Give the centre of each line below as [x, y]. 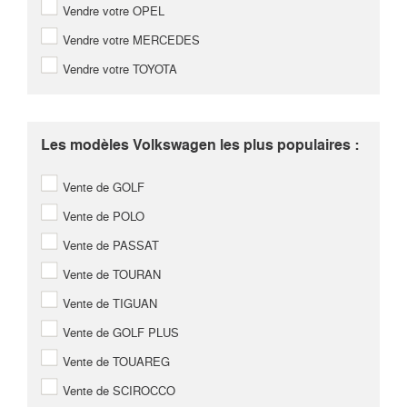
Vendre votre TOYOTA [118, 69]
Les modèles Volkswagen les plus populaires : [200, 144]
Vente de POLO [102, 216]
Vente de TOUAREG [114, 362]
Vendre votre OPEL [112, 11]
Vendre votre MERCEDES [129, 40]
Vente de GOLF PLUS [119, 333]
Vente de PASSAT [109, 245]
